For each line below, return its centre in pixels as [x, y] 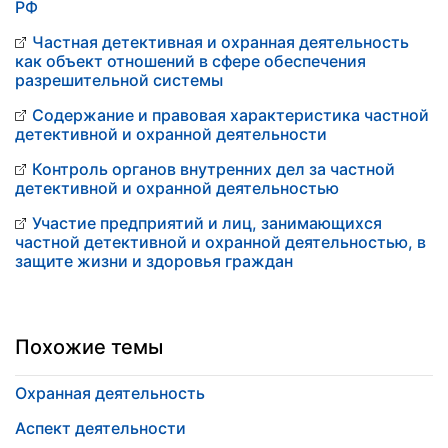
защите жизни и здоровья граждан [154, 261]
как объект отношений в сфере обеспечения [190, 61]
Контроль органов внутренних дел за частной [213, 169]
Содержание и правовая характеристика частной [230, 115]
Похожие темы [89, 347]
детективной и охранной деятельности [171, 134]
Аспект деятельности [100, 428]
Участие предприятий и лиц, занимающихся [207, 223]
